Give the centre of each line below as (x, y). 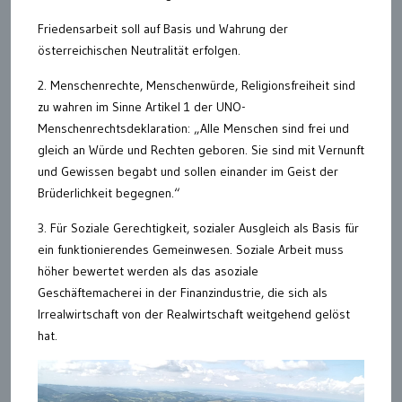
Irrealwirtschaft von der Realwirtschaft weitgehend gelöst (194, 314)
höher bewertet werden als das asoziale (148, 271)
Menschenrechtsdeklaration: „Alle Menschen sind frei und (193, 128)
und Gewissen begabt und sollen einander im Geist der (188, 171)
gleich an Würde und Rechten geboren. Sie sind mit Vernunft (201, 150)
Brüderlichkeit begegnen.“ (109, 193)
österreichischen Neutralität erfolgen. (139, 50)
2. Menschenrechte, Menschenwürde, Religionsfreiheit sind (197, 85)
